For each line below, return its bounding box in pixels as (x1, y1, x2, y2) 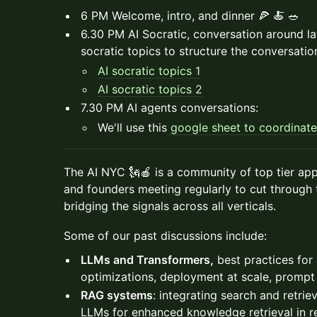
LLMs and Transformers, (81, 253, 214, 267)
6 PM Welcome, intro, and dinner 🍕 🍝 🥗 (81, 8, 299, 23)
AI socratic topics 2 (98, 82, 202, 96)
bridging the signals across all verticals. (64, 199, 276, 213)
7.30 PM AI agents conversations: (81, 100, 258, 115)
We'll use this (98, 120, 167, 134)
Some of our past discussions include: (64, 229, 267, 243)
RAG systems (81, 288, 153, 302)
